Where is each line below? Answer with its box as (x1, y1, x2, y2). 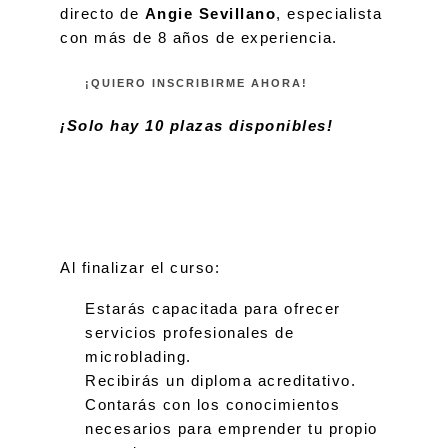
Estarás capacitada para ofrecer (85, 300, 341, 317)
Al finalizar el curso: (60, 259, 220, 276)
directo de (60, 5, 145, 22)
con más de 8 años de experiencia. (60, 29, 338, 46)
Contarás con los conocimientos (85, 396, 340, 413)
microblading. (85, 348, 192, 365)
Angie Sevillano (144, 5, 276, 22)
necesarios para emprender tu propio (85, 420, 378, 437)
